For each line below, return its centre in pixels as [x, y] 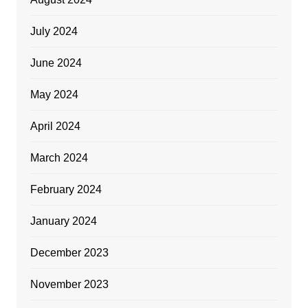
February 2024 [66, 189]
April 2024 [55, 126]
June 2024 [56, 63]
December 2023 [69, 252]
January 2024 [63, 221]
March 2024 [59, 157]
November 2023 [69, 284]
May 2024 [54, 94]
